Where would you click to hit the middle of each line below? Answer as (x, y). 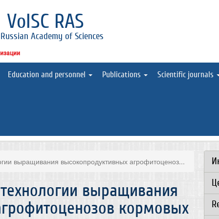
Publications (122, 75)
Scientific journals (186, 75)
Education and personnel (48, 75)
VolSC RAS (45, 22)
